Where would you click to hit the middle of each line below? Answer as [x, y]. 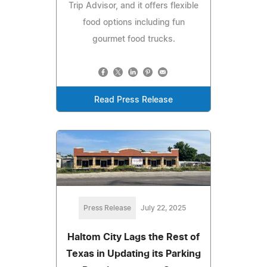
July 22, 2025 [163, 208]
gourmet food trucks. [133, 40]
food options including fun [133, 23]
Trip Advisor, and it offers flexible [133, 6]
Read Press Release [133, 100]
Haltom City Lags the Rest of [133, 237]
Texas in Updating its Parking [133, 254]
